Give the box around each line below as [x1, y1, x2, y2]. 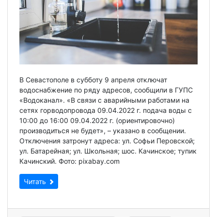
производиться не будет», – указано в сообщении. [19, 126, 186, 135]
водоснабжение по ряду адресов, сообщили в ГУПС [19, 86, 193, 94]
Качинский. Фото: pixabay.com [19, 157, 120, 166]
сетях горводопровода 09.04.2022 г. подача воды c [19, 106, 192, 115]
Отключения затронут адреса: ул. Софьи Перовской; [19, 137, 195, 145]
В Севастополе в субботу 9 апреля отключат [19, 76, 167, 84]
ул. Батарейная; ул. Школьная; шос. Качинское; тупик [19, 147, 197, 155]
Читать [24, 177, 48, 186]
